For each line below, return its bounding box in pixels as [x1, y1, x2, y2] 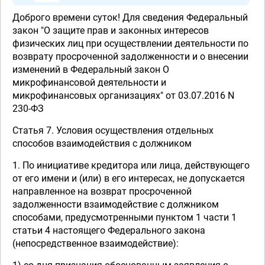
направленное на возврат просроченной [12, 186, 192, 197]
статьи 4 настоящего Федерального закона [12, 225, 205, 236]
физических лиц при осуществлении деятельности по [12, 38, 248, 49]
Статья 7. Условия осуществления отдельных [12, 125, 214, 136]
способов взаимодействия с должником [12, 138, 192, 149]
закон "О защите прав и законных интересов [12, 25, 209, 36]
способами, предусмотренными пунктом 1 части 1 [12, 212, 237, 223]
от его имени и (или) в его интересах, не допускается [12, 173, 245, 184]
